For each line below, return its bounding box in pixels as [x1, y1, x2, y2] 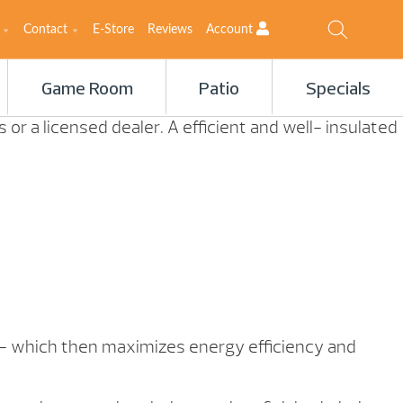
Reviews [148, 22, 193, 36]
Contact [23, 22, 67, 36]
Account [206, 23, 256, 37]
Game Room [40, 81, 133, 99]
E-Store [93, 22, 134, 36]
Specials [305, 81, 371, 99]
